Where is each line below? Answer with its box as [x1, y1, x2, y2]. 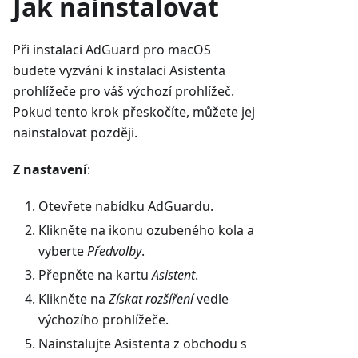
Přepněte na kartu [38, 265, 152, 284]
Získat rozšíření [109, 289, 193, 308]
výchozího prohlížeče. [38, 310, 169, 328]
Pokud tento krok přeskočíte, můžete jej [13, 102, 255, 121]
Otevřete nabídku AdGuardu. [38, 197, 213, 215]
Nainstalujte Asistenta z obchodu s [38, 334, 247, 352]
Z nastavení [13, 160, 87, 178]
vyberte [38, 241, 87, 260]
